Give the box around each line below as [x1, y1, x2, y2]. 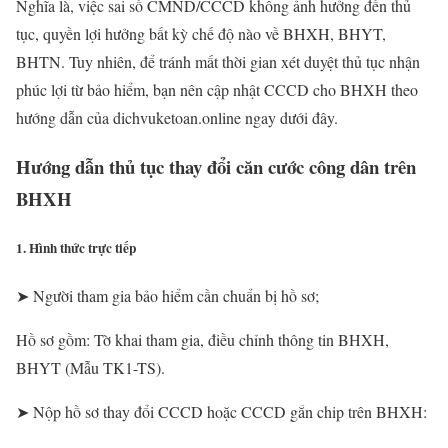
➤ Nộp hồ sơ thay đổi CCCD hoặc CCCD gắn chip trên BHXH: [16, 401, 427, 423]
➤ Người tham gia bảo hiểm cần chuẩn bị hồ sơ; [16, 285, 319, 307]
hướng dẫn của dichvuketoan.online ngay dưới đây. [16, 107, 338, 129]
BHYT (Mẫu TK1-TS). [16, 357, 165, 379]
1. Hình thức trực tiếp [16, 238, 136, 259]
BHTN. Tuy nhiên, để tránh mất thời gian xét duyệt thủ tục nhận [16, 51, 420, 73]
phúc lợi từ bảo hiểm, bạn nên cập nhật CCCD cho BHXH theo [16, 79, 418, 101]
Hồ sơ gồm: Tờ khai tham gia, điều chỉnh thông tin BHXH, [16, 329, 389, 351]
